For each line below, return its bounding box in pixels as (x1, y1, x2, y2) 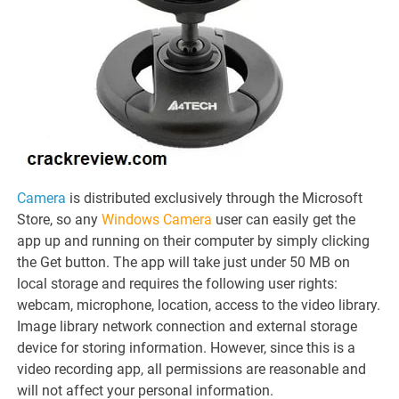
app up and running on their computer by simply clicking (17, 232, 370, 250)
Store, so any (17, 211, 102, 229)
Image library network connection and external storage (17, 318, 358, 336)
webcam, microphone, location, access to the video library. (17, 297, 381, 314)
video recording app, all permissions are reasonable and (17, 361, 367, 379)
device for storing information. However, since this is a (17, 339, 356, 357)
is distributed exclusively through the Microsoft (69, 190, 363, 208)
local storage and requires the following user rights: (17, 275, 338, 293)
